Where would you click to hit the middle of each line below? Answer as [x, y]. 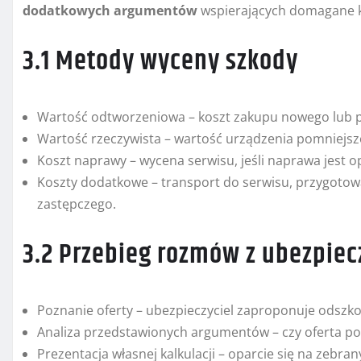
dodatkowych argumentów [110, 11]
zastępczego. [77, 204]
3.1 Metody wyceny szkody [160, 62]
